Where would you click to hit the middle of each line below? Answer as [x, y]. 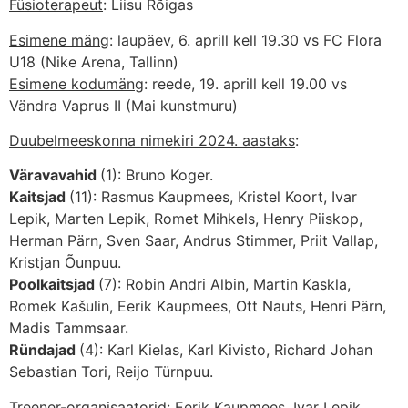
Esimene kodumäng [76, 83]
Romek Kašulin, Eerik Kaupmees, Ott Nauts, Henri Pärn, [198, 306]
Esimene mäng [59, 40]
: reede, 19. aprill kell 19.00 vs [245, 83]
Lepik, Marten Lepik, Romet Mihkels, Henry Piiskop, [186, 219]
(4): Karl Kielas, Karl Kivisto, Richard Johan [226, 350]
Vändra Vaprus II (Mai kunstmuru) [123, 105]
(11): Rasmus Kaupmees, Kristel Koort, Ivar [213, 197]
